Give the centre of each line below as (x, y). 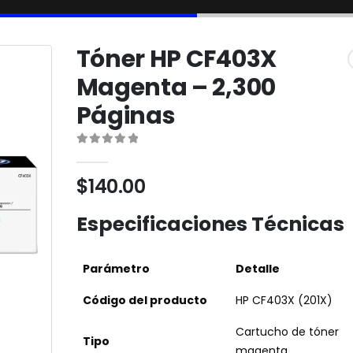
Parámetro (116, 269)
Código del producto (145, 301)
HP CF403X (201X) (284, 301)
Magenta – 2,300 (176, 87)
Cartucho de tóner (287, 332)
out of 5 (117, 154)
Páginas (126, 115)
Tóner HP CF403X (176, 59)
